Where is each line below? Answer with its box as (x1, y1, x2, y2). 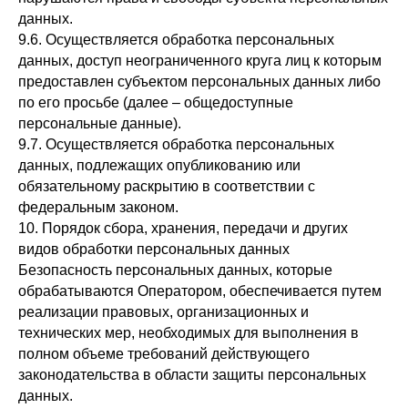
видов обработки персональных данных (18, 241, 290, 257)
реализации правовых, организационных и (18, 304, 309, 320)
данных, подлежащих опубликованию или (18, 158, 301, 173)
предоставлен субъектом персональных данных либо (18, 74, 381, 89)
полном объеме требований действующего (18, 346, 310, 362)
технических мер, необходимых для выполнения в (18, 325, 359, 341)
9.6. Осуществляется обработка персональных (18, 32, 334, 47)
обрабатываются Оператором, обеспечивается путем (18, 283, 382, 299)
